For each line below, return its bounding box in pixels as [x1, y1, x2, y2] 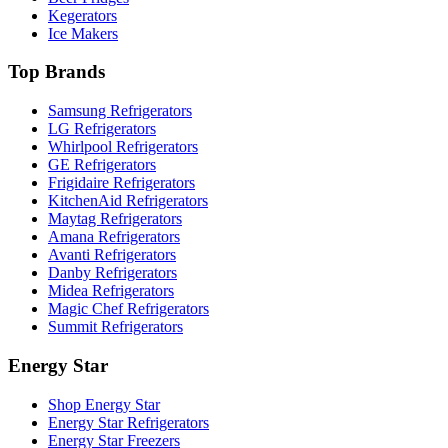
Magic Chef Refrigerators [48, 300, 209, 318]
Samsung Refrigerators [48, 102, 192, 120]
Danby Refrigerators [48, 264, 177, 282]
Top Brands [8, 61, 105, 83]
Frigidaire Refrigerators [48, 174, 195, 192]
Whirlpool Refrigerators [48, 138, 198, 156]
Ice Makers [48, 24, 118, 42]
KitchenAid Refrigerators [48, 192, 208, 210]
